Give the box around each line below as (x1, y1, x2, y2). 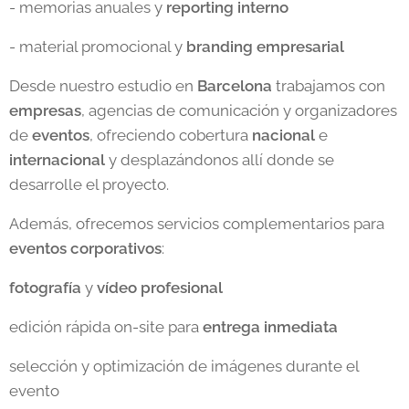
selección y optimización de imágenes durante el (9, 356, 359, 375)
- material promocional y (9, 37, 186, 56)
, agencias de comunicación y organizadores (81, 100, 397, 120)
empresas (9, 100, 81, 120)
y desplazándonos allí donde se (105, 150, 334, 169)
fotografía (9, 278, 81, 297)
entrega (203, 317, 260, 336)
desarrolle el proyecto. (9, 174, 169, 194)
